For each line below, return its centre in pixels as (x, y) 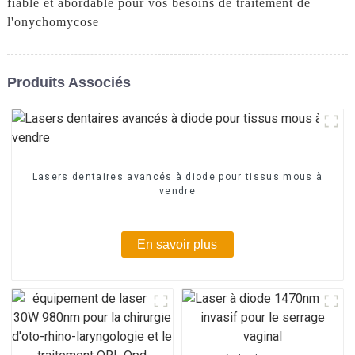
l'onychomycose (53, 21)
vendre (177, 191)
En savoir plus (177, 244)
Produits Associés (69, 82)
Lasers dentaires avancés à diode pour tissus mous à (177, 176)
